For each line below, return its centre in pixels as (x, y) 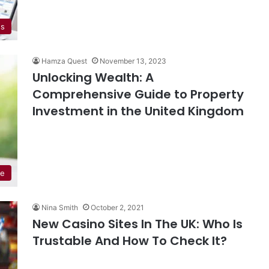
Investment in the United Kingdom (138, 111)
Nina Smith (60, 207)
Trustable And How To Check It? (130, 241)
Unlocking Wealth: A (93, 77)
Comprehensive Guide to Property (138, 94)
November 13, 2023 (133, 61)
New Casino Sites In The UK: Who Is (138, 224)
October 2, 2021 (117, 207)
